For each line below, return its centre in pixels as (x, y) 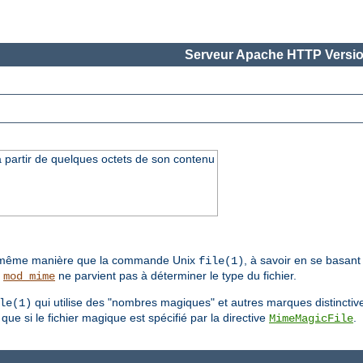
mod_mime (29, 277)
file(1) (221, 261)
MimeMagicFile (311, 319)
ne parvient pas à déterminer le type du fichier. (176, 276)
